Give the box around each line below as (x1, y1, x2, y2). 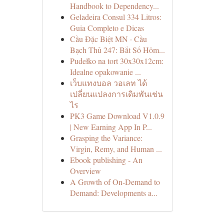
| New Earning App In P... (69, 121, 152, 132)
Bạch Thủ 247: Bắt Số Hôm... (69, 44, 165, 55)
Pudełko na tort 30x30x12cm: (69, 55, 163, 66)
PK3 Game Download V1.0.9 (69, 110, 164, 121)
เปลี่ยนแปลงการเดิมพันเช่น (69, 88, 163, 99)
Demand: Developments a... (69, 187, 157, 198)
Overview (69, 165, 101, 176)
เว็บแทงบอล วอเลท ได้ (69, 77, 147, 88)
